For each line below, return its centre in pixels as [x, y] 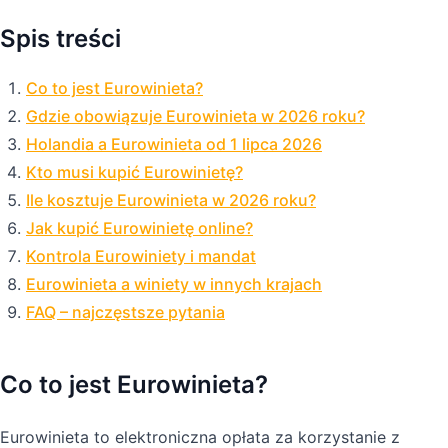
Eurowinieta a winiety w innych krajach [174, 283]
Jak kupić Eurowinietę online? [139, 227]
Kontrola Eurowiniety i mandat [141, 255]
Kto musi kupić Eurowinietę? [134, 171]
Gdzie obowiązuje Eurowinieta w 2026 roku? [195, 115]
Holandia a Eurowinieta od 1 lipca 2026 [174, 143]
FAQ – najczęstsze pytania [125, 311]
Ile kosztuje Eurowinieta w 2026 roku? [171, 199]
